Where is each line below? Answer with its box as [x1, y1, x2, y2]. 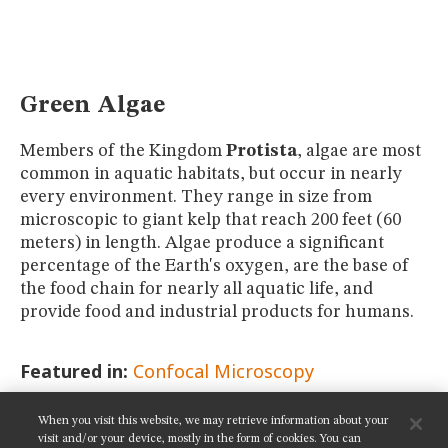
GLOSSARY [20, 28, 88, 47]
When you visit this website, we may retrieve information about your [38, 415, 390, 427]
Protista [226, 141, 297, 160]
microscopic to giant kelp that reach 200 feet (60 [20, 210, 401, 229]
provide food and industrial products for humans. [20, 302, 414, 321]
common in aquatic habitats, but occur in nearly [20, 164, 402, 183]
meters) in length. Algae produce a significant [20, 233, 384, 252]
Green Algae [20, 93, 165, 118]
